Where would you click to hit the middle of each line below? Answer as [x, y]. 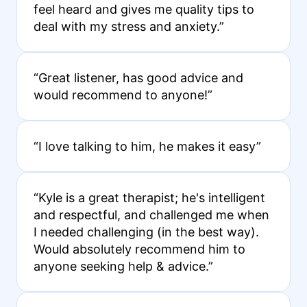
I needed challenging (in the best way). [146, 232]
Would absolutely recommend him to [139, 249]
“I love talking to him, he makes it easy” [147, 146]
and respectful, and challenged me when [151, 214]
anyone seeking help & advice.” [123, 266]
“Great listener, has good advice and [138, 77]
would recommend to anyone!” [123, 95]
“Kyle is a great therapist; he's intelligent [149, 197]
